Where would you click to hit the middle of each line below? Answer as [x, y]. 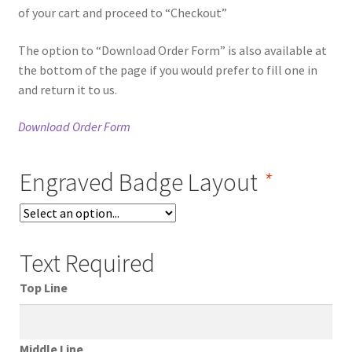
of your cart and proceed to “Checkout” [122, 12]
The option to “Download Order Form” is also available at [172, 50]
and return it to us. [67, 89]
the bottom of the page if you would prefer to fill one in [167, 70]
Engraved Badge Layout [141, 182]
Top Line [43, 287]
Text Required [87, 263]
